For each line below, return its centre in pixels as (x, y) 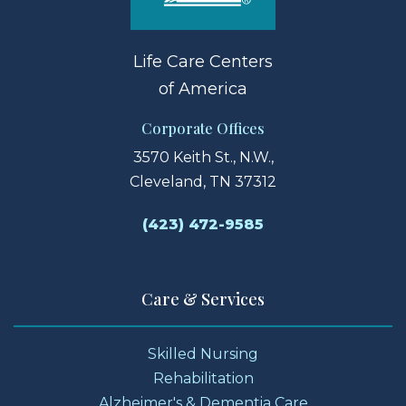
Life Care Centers (203, 62)
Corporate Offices (203, 129)
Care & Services (203, 300)
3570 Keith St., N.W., (203, 158)
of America (203, 89)
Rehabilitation (203, 379)
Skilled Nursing (203, 354)
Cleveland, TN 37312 (203, 182)
